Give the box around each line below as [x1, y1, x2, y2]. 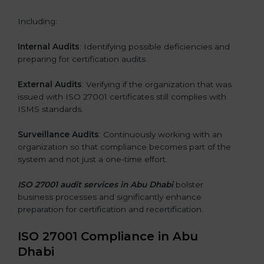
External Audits [18, 79, 82, 89]
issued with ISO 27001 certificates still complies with [18, 91, 226, 101]
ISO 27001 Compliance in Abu [18, 229, 198, 243]
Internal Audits [18, 42, 80, 52]
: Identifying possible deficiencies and [80, 42, 230, 52]
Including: [18, 16, 57, 27]
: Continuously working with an [99, 129, 222, 139]
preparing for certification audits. [18, 54, 147, 64]
